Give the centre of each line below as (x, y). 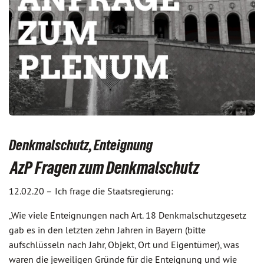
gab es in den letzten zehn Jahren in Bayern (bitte (107, 230)
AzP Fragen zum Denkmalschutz (105, 168)
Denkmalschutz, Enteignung (81, 145)
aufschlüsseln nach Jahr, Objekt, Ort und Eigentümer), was (124, 245)
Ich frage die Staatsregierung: (114, 191)
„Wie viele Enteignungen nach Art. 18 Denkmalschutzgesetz (128, 215)
